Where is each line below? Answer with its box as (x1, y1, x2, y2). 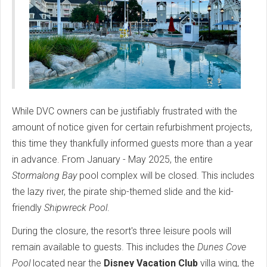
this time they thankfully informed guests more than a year (12, 138, 253, 150)
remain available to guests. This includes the (12, 241, 197, 253)
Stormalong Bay (12, 170, 77, 182)
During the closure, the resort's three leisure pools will (12, 225, 231, 237)
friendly (12, 202, 44, 214)
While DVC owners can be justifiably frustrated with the (12, 105, 237, 117)
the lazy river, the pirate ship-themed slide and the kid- (12, 186, 234, 198)
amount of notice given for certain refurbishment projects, (12, 122, 252, 133)
